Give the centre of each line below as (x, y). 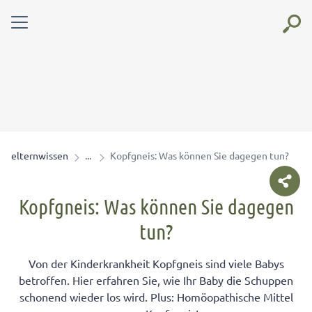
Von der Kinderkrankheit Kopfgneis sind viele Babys (156, 263)
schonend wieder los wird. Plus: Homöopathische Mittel (156, 297)
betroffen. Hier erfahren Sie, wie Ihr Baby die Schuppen (156, 280)
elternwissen (40, 155)
